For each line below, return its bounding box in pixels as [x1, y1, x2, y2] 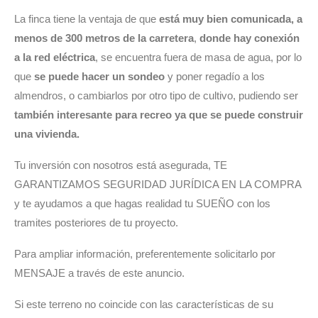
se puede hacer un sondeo [34, 70, 165, 83]
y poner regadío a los [165, 70, 265, 83]
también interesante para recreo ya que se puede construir [14, 109, 303, 121]
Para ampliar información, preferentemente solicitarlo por [14, 248, 275, 261]
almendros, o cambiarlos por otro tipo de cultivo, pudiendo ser [14, 89, 298, 102]
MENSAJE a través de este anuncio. [14, 267, 185, 280]
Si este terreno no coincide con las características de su [14, 298, 273, 311]
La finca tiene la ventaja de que [14, 13, 159, 26]
